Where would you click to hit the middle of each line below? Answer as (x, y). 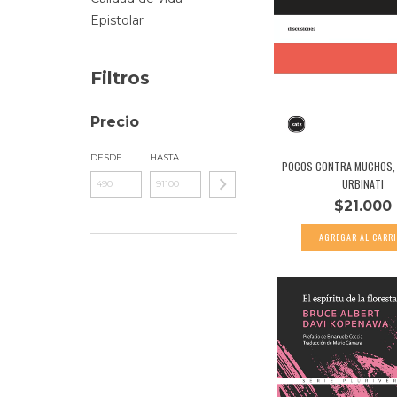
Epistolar (117, 20)
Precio (115, 121)
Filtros (120, 78)
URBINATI (363, 183)
